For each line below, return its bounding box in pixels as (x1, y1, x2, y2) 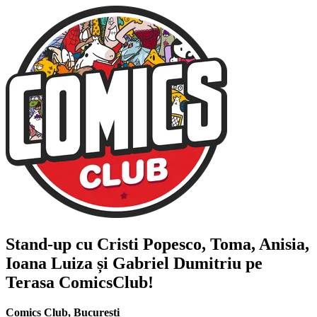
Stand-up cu (6, 234, 97, 253)
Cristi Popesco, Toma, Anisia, (97, 234, 309, 253)
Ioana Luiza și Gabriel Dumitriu (6, 253, 241, 272)
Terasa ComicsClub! (6, 272, 154, 292)
